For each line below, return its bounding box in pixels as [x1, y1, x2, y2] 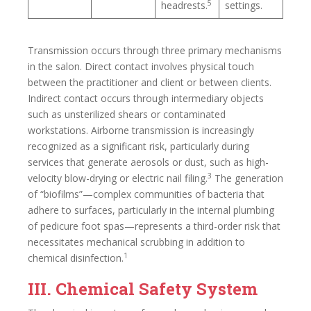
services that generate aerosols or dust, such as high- [28, 155, 269, 169]
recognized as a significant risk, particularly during [28, 140, 249, 153]
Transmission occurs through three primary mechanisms [28, 44, 282, 57]
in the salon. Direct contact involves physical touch [28, 60, 254, 73]
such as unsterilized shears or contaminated [28, 108, 226, 121]
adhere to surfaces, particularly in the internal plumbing [28, 203, 274, 217]
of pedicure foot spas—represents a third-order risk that [28, 219, 280, 233]
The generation [212, 171, 283, 185]
